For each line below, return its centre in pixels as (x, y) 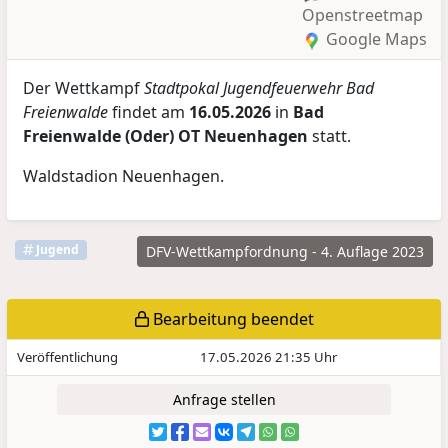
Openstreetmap (363, 14)
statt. (330, 135)
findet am (149, 111)
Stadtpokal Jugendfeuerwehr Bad (259, 87)
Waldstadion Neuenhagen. (124, 175)
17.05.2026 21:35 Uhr (268, 356)
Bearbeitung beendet (231, 318)
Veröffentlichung (68, 356)
